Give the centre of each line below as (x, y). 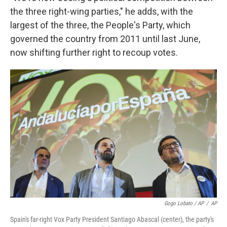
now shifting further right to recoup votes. (94, 52)
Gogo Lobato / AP (184, 204)
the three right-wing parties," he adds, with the (102, 11)
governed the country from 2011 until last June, (105, 39)
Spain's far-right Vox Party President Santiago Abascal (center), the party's (112, 220)
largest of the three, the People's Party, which (100, 25)
